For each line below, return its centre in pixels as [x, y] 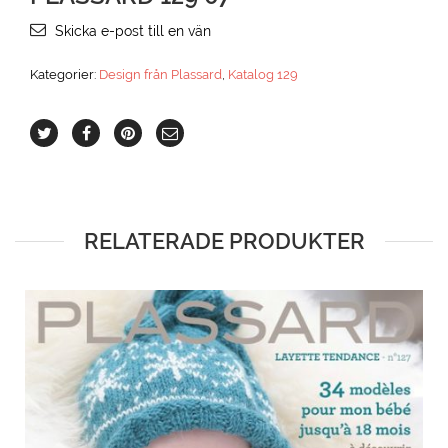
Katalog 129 [263, 75]
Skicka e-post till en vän [133, 31]
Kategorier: [64, 75]
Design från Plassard [160, 75]
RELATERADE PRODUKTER [224, 241]
